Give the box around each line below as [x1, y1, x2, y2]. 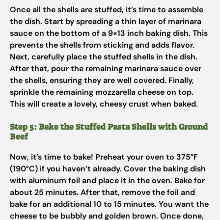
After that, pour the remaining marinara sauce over [10, 63, 201, 74]
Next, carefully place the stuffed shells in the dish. [10, 52, 197, 62]
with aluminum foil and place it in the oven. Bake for [10, 175, 205, 186]
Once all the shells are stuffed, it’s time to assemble [10, 4, 203, 15]
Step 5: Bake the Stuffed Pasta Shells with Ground [10, 121, 208, 132]
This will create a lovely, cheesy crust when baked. [10, 99, 198, 109]
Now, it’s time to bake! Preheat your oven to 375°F [10, 152, 198, 162]
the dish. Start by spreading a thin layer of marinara [10, 16, 201, 27]
